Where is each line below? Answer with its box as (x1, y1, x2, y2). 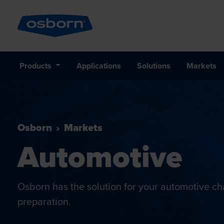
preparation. (17, 194, 71, 209)
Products (19, 59, 53, 71)
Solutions (136, 59, 170, 71)
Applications (76, 59, 121, 71)
